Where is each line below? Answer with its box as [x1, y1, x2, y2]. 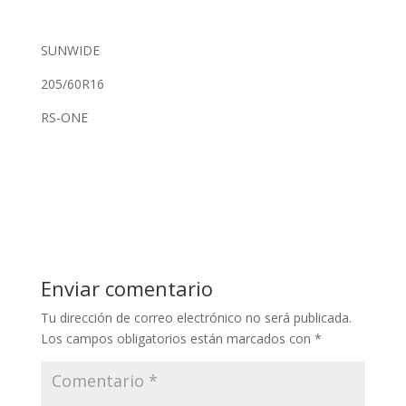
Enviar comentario [40, 275, 213, 303]
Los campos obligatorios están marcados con [40, 330, 314, 348]
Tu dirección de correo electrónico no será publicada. [40, 309, 352, 327]
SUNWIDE [40, 42, 100, 60]
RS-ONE [40, 109, 88, 127]
